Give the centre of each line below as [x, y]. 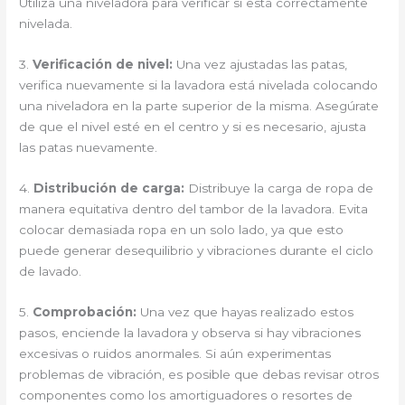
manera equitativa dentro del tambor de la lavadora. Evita [194, 208]
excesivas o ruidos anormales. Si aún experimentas [175, 353]
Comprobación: [85, 311]
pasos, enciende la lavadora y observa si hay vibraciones [190, 332]
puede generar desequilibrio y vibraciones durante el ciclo [197, 250]
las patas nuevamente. [89, 147]
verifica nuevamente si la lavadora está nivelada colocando [199, 85]
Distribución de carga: [109, 188]
